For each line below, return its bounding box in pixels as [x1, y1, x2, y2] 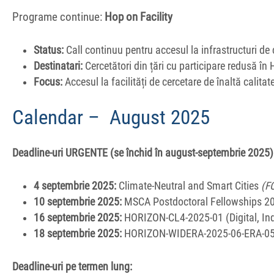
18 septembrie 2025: [34, 227, 122, 240]
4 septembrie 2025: [34, 179, 117, 192]
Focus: [34, 75, 63, 88]
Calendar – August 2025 [12, 105, 210, 130]
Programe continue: [12, 10, 105, 24]
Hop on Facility [105, 10, 172, 24]
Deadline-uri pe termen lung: [12, 260, 132, 273]
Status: [34, 43, 64, 56]
